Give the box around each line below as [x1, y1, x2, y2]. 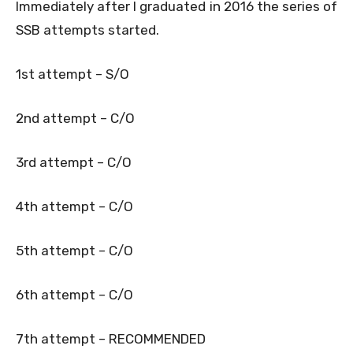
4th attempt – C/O [16, 198, 133, 214]
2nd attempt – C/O [16, 110, 135, 126]
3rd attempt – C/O [16, 154, 132, 170]
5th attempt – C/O [16, 242, 133, 258]
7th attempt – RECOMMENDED [16, 330, 206, 347]
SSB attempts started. [16, 21, 159, 38]
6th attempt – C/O [16, 286, 133, 303]
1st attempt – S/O [16, 65, 129, 82]
